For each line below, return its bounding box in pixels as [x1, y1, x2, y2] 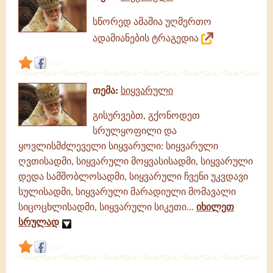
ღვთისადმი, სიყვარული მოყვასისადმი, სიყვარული [18, 156, 253, 166]
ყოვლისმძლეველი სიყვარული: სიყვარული [18, 141, 218, 151]
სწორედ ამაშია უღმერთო [93, 16, 211, 27]
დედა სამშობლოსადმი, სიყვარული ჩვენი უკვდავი [18, 171, 248, 182]
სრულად [18, 217, 59, 227]
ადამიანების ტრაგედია [93, 33, 201, 43]
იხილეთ [196, 202, 234, 212]
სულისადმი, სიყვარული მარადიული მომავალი [18, 186, 236, 197]
